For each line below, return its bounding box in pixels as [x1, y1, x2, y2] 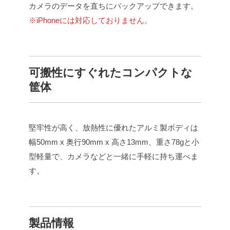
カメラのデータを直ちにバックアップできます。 [29, 1, 198, 10]
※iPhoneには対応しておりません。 [29, 15, 152, 25]
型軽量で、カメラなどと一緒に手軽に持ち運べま [29, 151, 198, 161]
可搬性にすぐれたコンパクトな [29, 66, 193, 79]
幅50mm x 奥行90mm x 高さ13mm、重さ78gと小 [29, 137, 199, 146]
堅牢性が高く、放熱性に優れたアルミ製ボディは [29, 123, 198, 132]
